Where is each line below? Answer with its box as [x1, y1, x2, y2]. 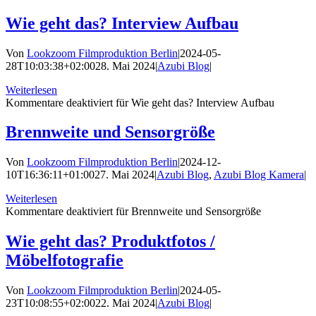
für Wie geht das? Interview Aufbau [113, 96, 274, 109]
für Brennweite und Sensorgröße [113, 205, 261, 218]
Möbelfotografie [6, 251, 123, 270]
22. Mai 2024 [95, 297, 155, 310]
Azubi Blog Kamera [214, 169, 304, 181]
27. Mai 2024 [95, 169, 154, 181]
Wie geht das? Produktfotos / [6, 232, 215, 251]
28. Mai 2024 [95, 59, 155, 72]
